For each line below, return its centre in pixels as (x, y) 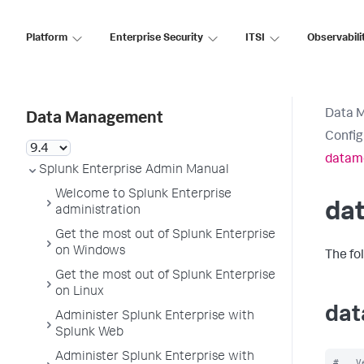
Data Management (95, 119)
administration (98, 211)
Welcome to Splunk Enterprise (143, 195)
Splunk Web (89, 333)
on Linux (80, 292)
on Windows (90, 252)
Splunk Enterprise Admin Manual (134, 171)
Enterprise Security (156, 38)
